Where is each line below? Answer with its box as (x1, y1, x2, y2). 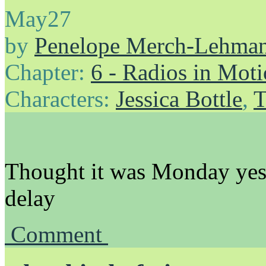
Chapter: (5, 59, 91, 85)
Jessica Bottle (116, 85, 242, 112)
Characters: (5, 85, 116, 112)
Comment (11, 221, 108, 247)
